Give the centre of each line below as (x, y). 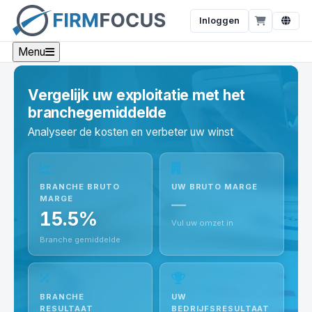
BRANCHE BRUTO (80, 187)
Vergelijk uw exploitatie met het (137, 95)
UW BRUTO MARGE (214, 187)
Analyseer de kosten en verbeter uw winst (131, 132)
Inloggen (219, 20)
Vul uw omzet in (202, 223)
